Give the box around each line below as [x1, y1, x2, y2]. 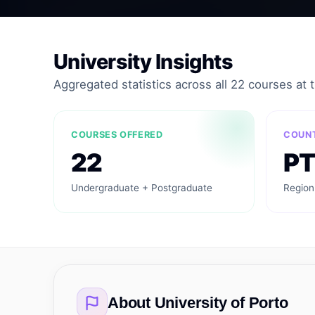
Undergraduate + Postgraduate [71, 182, 212, 193]
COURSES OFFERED [71, 129, 163, 140]
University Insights [53, 49, 233, 74]
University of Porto [154, 294, 288, 311]
